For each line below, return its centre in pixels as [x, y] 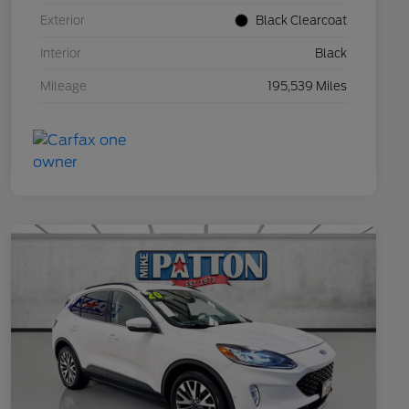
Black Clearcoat [301, 20]
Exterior [63, 20]
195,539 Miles [307, 86]
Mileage [63, 86]
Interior [61, 53]
